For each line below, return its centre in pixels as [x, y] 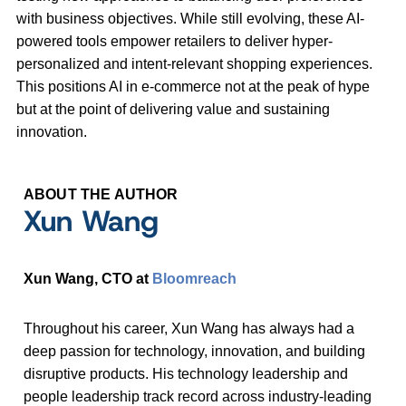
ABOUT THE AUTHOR [101, 195]
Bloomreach [194, 279]
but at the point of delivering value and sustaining [173, 110]
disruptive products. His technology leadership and [186, 374]
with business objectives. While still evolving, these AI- [190, 19]
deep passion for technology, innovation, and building [194, 352]
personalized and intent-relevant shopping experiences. [194, 64]
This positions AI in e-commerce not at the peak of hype [193, 87]
